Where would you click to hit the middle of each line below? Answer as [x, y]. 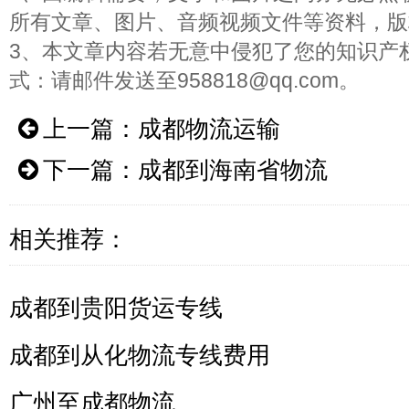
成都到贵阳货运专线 [116, 308]
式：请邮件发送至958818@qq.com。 [184, 80]
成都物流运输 [209, 129]
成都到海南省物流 [233, 170]
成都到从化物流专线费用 [140, 355]
